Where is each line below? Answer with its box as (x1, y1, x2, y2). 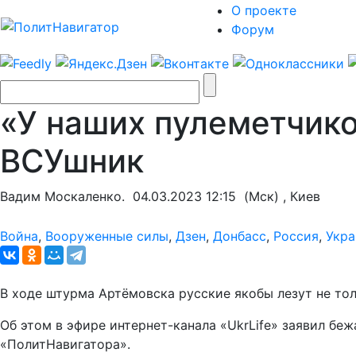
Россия (273, 227, 319, 244)
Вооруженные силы (45, 227, 168, 244)
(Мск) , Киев (236, 188, 320, 204)
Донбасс (213, 227, 266, 244)
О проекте (231, 2, 296, 18)
